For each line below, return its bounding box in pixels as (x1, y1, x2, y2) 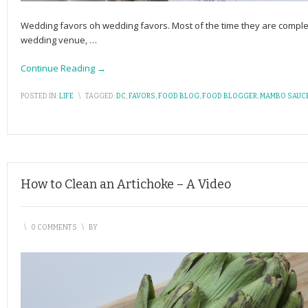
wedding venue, (21, 34, 89, 46)
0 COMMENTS (31, 223, 77, 232)
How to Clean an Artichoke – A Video (21, 177, 231, 192)
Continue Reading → (21, 62, 106, 74)
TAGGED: (85, 92, 115, 100)
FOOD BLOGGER (202, 92, 257, 100)
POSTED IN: (21, 92, 58, 100)
